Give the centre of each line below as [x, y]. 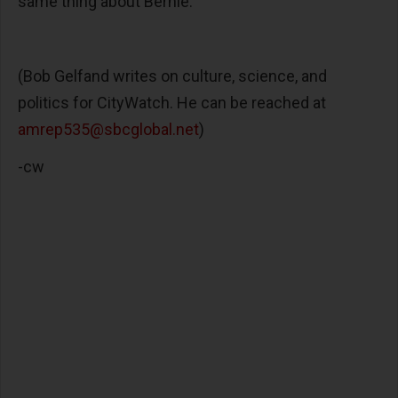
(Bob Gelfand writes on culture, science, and [172, 76]
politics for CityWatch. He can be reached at [172, 103]
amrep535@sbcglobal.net [108, 130]
